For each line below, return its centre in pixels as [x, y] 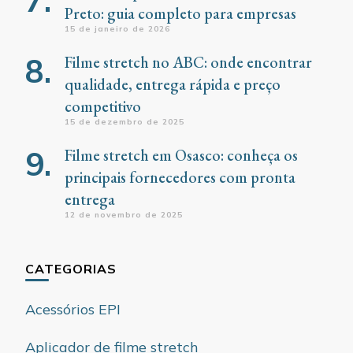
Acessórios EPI [73, 309]
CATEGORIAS [71, 269]
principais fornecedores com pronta [180, 177]
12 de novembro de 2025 [124, 215]
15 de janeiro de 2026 [117, 29]
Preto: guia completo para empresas [180, 13]
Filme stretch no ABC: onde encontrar [188, 62]
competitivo [103, 106]
